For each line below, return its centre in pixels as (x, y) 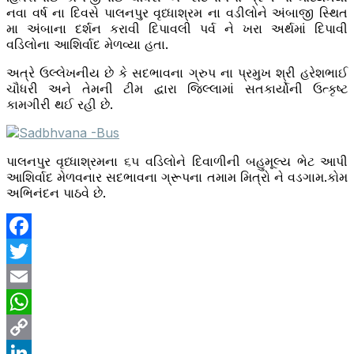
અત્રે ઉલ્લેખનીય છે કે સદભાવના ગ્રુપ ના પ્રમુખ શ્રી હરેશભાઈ (177, 73)
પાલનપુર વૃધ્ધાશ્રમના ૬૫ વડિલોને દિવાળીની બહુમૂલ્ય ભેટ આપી (177, 162)
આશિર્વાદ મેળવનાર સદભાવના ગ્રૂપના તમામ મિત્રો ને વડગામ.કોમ (177, 177)
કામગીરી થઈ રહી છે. (60, 105)
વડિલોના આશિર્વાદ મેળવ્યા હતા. (87, 45)
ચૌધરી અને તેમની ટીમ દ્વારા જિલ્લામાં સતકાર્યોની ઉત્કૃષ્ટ (177, 89)
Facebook (36, 252)
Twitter (27, 277)
